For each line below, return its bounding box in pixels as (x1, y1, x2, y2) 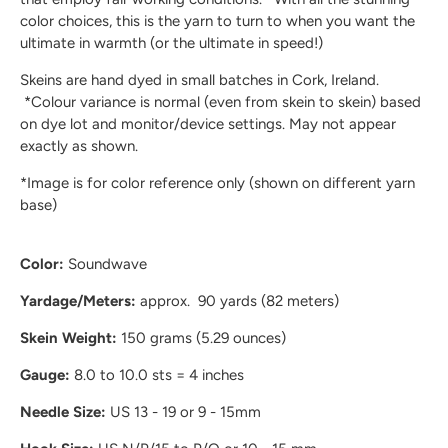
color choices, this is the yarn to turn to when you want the (20, 12, 415, 31)
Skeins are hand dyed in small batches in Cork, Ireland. (20, 71, 379, 90)
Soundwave (64, 255, 147, 274)
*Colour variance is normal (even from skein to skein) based (20, 93, 421, 112)
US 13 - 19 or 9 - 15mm (106, 403, 261, 422)
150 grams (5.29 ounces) (117, 329, 286, 348)
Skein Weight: (20, 329, 117, 348)
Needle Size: (20, 403, 106, 422)
